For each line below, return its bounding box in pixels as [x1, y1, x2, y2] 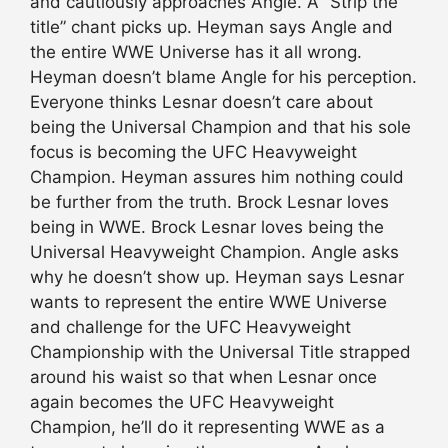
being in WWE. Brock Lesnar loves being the [30, 216, 384, 237]
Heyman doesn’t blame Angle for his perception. [30, 66, 417, 87]
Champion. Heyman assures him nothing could [30, 166, 404, 187]
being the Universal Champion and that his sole [30, 116, 411, 137]
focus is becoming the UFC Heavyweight [30, 141, 357, 162]
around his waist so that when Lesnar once [30, 366, 377, 387]
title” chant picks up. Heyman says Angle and [30, 16, 393, 37]
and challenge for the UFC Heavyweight [30, 316, 351, 337]
